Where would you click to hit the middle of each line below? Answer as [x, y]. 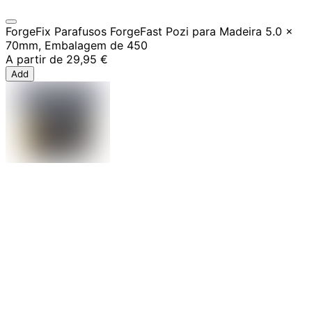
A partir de [34, 59]
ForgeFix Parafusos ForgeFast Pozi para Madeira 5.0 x [149, 31]
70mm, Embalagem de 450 [77, 45]
